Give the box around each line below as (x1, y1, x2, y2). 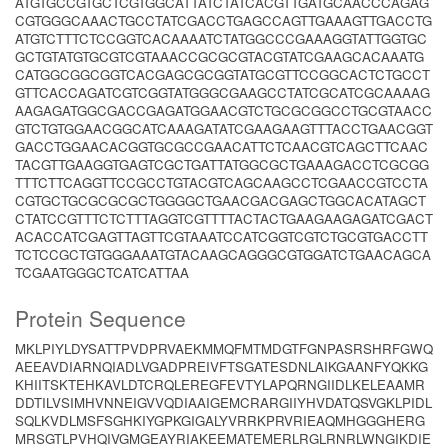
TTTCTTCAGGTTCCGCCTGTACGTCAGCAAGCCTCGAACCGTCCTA (15, 173, 428, 192)
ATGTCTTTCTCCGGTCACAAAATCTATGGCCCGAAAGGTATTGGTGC (15, 29, 427, 48)
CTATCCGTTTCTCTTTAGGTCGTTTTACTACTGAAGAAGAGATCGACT (15, 209, 433, 228)
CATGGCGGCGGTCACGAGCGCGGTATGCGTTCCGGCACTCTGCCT (15, 65, 430, 84)
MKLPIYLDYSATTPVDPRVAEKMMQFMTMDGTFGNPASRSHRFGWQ (15, 339, 433, 358)
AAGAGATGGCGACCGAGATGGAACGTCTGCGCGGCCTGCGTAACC (15, 101, 432, 120)
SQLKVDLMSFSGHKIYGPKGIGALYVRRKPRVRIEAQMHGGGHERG (15, 411, 425, 430)
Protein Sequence (15, 303, 186, 333)
